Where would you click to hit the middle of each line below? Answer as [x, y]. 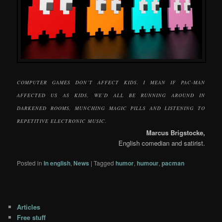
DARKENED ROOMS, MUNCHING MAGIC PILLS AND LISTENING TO [111, 108]
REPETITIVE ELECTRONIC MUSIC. [62, 121]
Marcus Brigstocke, [175, 132]
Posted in [30, 163]
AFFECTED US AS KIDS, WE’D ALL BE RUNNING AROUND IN [111, 95]
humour [148, 163]
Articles [29, 207]
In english [57, 163]
